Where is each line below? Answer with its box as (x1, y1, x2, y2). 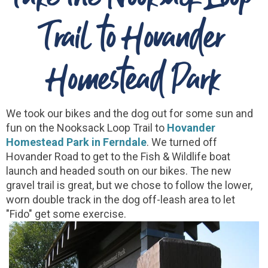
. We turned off (147, 136, 217, 148)
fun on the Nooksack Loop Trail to (6, 121, 167, 134)
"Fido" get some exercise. (6, 208, 126, 220)
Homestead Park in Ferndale (6, 136, 147, 148)
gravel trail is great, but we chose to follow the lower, (6, 179, 252, 191)
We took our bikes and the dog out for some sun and (6, 107, 253, 120)
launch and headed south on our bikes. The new (6, 165, 232, 177)
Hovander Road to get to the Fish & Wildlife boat (6, 150, 230, 163)
